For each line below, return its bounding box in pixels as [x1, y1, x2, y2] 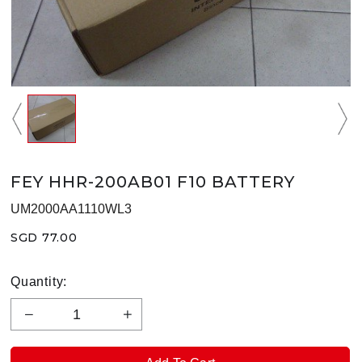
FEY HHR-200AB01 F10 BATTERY [11, 172, 295, 192]
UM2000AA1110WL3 [11, 202, 132, 217]
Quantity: [11, 275, 68, 289]
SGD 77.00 [11, 230, 78, 246]
